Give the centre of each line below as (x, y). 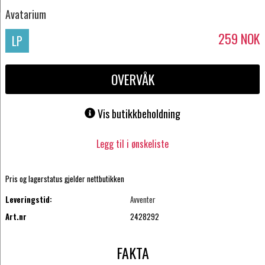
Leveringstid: (28, 200)
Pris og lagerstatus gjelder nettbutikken (64, 179)
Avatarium (25, 14)
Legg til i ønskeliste (132, 143)
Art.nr (16, 216)
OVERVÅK (132, 80)
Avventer (143, 200)
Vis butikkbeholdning (139, 114)
